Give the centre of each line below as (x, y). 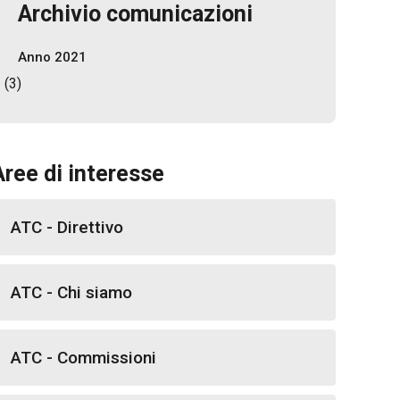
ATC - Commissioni (83, 358)
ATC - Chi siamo (71, 292)
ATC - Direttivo (67, 227)
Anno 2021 (52, 57)
